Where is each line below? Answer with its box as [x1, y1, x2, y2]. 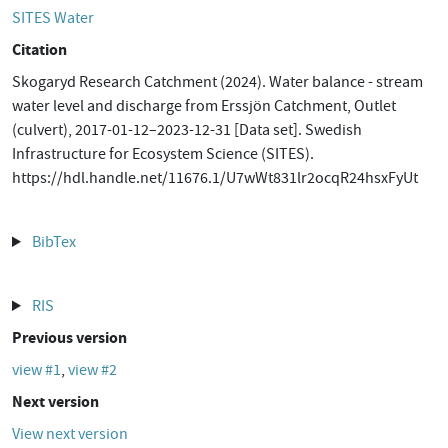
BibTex [31, 232, 76, 252]
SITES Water [12, 8, 94, 28]
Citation [12, 39, 67, 60]
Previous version [12, 327, 127, 348]
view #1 [12, 360, 61, 380]
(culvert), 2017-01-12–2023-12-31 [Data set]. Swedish [12, 120, 362, 140]
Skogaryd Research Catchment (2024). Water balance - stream [12, 72, 423, 92]
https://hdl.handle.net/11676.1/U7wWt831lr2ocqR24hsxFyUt [12, 168, 418, 188]
